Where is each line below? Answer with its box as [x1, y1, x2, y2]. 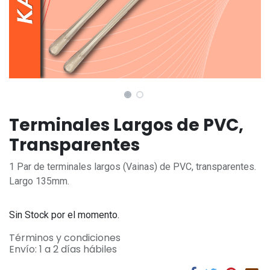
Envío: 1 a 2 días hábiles [9, 242, 117, 257]
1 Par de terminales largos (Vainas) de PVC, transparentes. [9, 161, 256, 173]
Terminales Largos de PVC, [9, 113, 243, 137]
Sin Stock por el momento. [9, 209, 119, 221]
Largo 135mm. [9, 175, 69, 187]
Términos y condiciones [9, 231, 121, 245]
